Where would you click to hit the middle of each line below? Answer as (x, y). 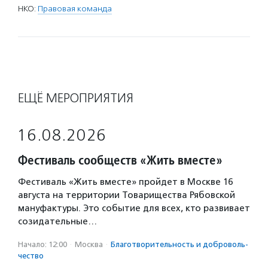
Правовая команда (75, 8)
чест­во (31, 255)
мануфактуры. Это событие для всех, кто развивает (134, 208)
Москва (89, 244)
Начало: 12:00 (42, 244)
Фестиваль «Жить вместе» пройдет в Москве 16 (125, 182)
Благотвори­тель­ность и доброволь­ (179, 244)
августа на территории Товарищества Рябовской (127, 195)
